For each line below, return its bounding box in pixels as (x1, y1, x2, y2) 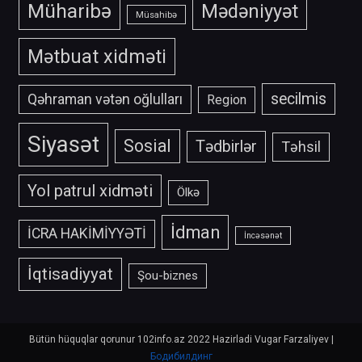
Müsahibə (135, 8, 177, 20)
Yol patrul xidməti (27, 180, 153, 200)
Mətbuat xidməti (27, 44, 166, 68)
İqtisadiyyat (27, 263, 113, 284)
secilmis (270, 89, 326, 108)
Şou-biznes (137, 267, 198, 283)
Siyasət (27, 130, 99, 158)
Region (206, 91, 246, 107)
